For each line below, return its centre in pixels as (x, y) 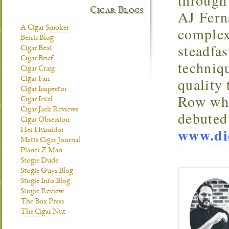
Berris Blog (37, 38)
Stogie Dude (39, 161)
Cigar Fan (35, 79)
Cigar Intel (37, 100)
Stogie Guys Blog (47, 171)
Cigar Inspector (44, 89)
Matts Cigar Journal (50, 141)
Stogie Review (42, 192)
